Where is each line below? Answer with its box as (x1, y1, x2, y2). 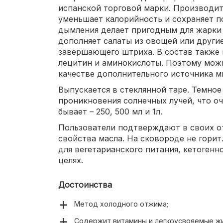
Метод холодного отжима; (74, 200, 168, 209)
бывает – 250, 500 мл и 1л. (58, 107, 162, 117)
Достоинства (58, 180, 112, 190)
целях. (58, 155, 83, 166)
